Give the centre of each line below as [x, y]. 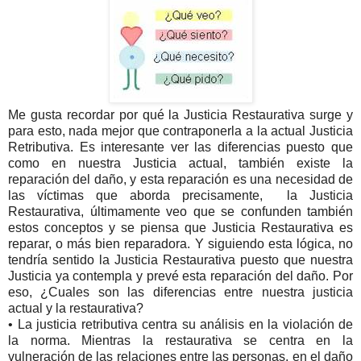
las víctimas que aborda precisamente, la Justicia [180, 195]
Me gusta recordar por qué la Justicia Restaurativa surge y [180, 114]
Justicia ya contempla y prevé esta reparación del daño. [170, 276]
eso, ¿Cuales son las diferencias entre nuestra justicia [180, 292]
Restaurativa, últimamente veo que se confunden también [180, 211]
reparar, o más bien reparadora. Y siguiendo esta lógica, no [180, 243]
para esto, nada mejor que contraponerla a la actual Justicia [180, 131]
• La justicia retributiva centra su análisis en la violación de [180, 324]
